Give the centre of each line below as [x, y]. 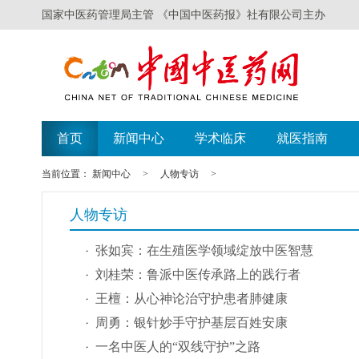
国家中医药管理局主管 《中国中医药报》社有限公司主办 [184, 15]
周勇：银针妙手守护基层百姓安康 [192, 323]
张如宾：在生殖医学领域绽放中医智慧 [204, 250]
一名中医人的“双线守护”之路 [178, 347]
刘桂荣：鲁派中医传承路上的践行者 [198, 274]
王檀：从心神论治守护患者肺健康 [192, 298]
